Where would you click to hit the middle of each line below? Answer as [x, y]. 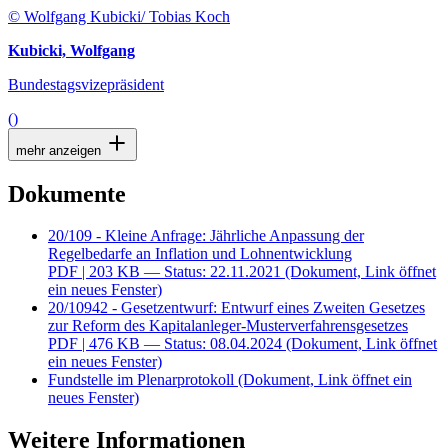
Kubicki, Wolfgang [71, 50]
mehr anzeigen [60, 150]
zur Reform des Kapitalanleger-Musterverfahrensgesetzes [228, 326]
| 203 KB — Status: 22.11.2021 [181, 272]
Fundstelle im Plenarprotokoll [141, 380]
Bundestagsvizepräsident [86, 84]
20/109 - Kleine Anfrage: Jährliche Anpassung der [206, 236]
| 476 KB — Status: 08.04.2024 [182, 344]
